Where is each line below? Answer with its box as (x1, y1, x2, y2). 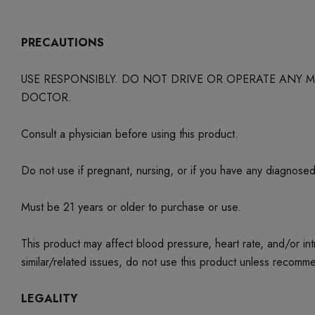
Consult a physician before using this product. (21, 126, 238, 142)
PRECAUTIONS (21, 34, 104, 51)
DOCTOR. (21, 89, 72, 105)
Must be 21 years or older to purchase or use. (21, 199, 241, 215)
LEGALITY (21, 290, 77, 307)
